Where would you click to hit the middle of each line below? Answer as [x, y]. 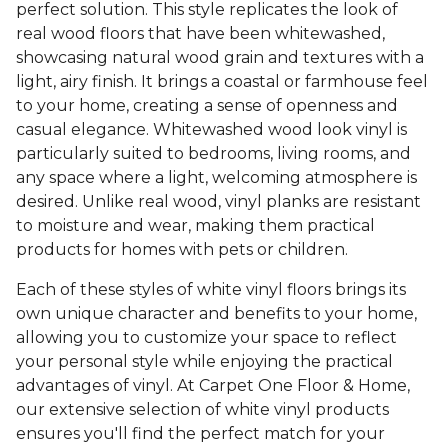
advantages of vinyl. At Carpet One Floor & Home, [213, 386]
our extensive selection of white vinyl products [202, 410]
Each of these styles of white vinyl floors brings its [211, 290]
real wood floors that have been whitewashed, [200, 34]
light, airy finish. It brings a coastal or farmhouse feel [222, 82]
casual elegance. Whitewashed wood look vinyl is [211, 130]
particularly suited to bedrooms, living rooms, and [213, 154]
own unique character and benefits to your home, [216, 314]
